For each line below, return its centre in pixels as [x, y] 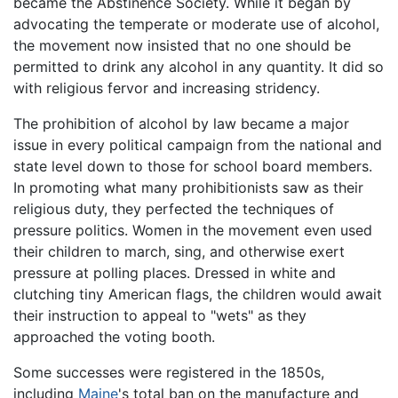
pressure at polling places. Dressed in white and [175, 272]
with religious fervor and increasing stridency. [167, 88]
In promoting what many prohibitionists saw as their [188, 187]
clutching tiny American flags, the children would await [198, 294]
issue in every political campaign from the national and [198, 144]
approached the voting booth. [114, 336]
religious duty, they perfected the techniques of [174, 208]
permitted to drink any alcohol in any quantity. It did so [199, 66]
